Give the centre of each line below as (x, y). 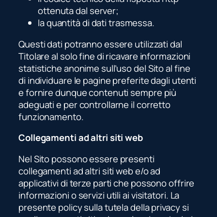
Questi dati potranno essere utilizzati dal (100, 44)
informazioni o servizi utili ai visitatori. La (99, 195)
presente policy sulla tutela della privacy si (104, 207)
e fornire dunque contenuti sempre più (98, 92)
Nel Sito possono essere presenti (86, 159)
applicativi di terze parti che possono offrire (107, 183)
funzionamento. (51, 116)
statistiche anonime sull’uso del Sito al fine (104, 68)
